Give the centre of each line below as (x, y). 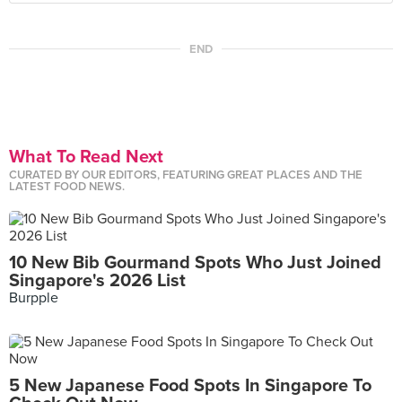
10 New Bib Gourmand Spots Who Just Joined (195, 263)
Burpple (34, 298)
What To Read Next (86, 157)
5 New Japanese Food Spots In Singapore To (190, 386)
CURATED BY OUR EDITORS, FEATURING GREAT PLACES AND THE (186, 175)
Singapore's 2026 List (97, 281)
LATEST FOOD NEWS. (67, 187)
